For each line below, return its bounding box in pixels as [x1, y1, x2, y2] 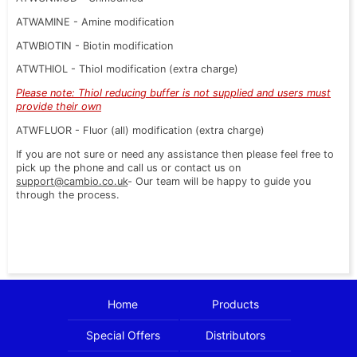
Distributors [206, 328, 266, 343]
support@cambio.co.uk [16, 175, 127, 187]
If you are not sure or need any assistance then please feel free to [16, 147, 334, 160]
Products [212, 297, 260, 312]
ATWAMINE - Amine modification [16, 15, 174, 28]
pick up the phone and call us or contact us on [16, 161, 241, 174]
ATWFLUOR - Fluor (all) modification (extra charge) [16, 124, 265, 136]
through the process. [16, 188, 120, 201]
